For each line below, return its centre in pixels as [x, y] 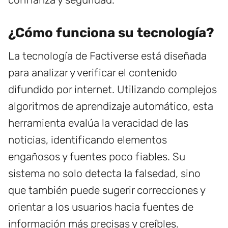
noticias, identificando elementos [88, 139]
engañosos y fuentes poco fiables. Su [97, 156]
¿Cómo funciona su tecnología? [111, 33]
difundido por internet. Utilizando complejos [112, 89]
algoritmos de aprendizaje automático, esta [111, 106]
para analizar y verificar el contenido [93, 72]
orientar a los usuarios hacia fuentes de [101, 207]
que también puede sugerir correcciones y [107, 190]
